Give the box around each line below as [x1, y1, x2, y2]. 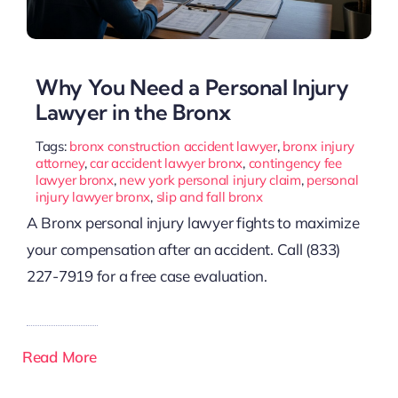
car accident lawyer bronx [90, 155, 243, 172]
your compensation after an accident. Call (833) [26, 240, 340, 259]
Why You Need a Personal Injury [35, 74, 349, 101]
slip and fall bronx [155, 188, 263, 206]
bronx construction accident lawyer [69, 138, 277, 155]
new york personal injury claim [119, 171, 301, 189]
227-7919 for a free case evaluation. [26, 267, 267, 286]
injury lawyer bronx [35, 188, 151, 206]
